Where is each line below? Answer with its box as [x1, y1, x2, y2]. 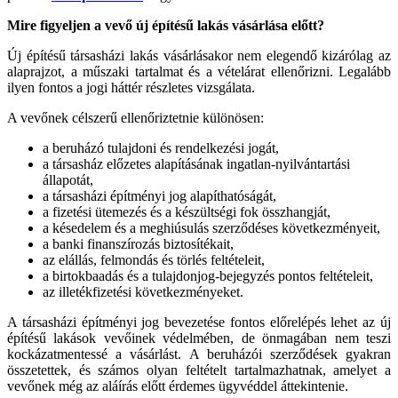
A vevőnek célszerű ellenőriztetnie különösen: [7, 109, 264, 125]
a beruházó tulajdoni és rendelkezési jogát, [43, 139, 279, 155]
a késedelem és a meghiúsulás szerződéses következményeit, [43, 219, 380, 235]
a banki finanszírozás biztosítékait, [43, 235, 234, 251]
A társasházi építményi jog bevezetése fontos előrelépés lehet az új [7, 314, 391, 330]
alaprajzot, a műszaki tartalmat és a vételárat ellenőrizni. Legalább [7, 63, 391, 79]
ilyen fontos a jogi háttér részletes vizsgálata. [7, 79, 255, 95]
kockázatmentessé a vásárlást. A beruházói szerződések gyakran [7, 346, 391, 362]
